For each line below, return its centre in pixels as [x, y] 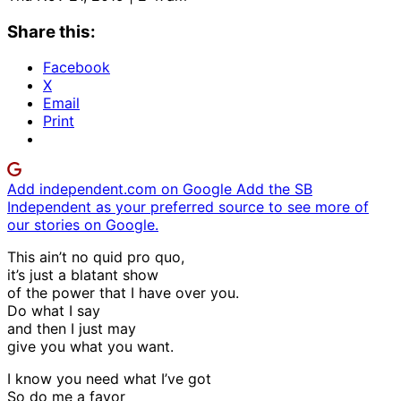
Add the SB [274, 189]
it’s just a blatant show [83, 275]
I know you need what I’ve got [109, 379]
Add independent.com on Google [122, 189]
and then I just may [72, 329]
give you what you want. [90, 347]
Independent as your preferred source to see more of [188, 207]
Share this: [51, 31]
